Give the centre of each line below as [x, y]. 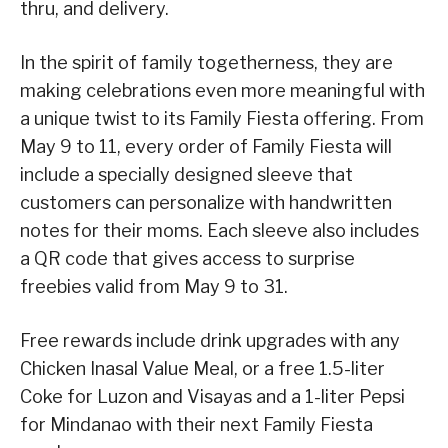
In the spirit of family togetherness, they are [206, 63]
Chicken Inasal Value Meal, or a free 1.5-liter [202, 369]
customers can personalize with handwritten [206, 203]
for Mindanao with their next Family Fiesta [196, 425]
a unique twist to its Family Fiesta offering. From [222, 119]
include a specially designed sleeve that [186, 175]
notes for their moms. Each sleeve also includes [219, 231]
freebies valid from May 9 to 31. [154, 287]
